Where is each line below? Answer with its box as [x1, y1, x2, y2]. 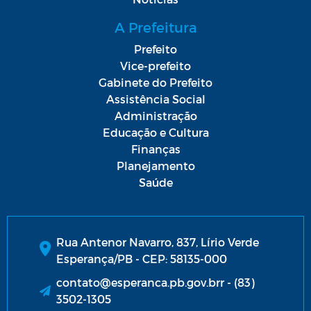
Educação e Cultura [102, 126, 209, 140]
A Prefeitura [114, 19, 197, 36]
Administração [114, 109, 197, 123]
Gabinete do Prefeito [99, 76, 212, 90]
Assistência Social [106, 92, 205, 106]
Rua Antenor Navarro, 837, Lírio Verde [56, 235, 259, 249]
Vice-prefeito [120, 59, 191, 73]
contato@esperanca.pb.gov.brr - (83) [56, 276, 255, 289]
